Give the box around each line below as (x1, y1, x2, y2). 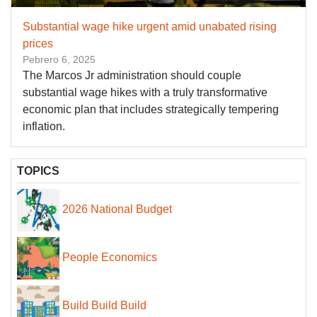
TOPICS (17, 165, 59, 178)
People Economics (62, 251, 157, 264)
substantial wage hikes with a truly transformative (23, 86, 267, 99)
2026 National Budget (62, 203, 172, 216)
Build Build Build (62, 299, 146, 312)
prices (23, 38, 53, 50)
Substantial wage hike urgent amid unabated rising (23, 21, 277, 33)
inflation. (23, 120, 65, 133)
